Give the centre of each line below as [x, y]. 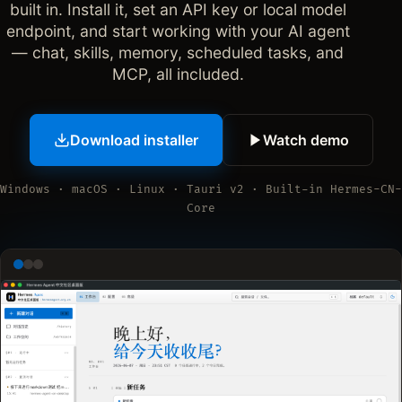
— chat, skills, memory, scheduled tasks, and [178, 52]
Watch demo [306, 140]
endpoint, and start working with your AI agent [178, 31]
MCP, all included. [178, 74]
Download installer [134, 140]
